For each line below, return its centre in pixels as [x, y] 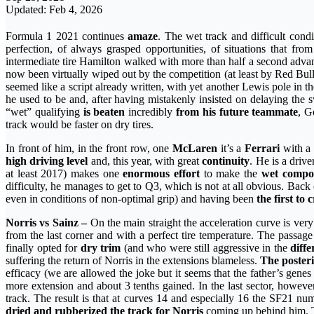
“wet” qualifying [45, 112]
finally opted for [43, 248]
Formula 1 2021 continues [67, 36]
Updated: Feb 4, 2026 [54, 10]
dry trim [100, 248]
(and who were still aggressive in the [205, 248]
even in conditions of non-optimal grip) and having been [131, 199]
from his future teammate [237, 112]
